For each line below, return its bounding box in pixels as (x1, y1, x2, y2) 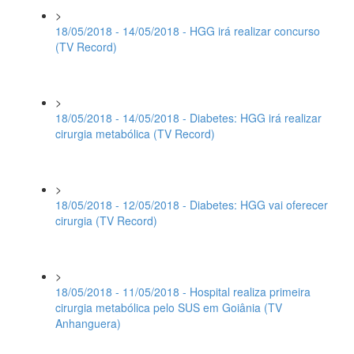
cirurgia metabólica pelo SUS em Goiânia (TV (55, 299, 282, 315)
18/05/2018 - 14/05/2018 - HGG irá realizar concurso (55, 23, 320, 39)
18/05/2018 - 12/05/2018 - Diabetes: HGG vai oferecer (55, 197, 328, 213)
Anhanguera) (55, 315, 121, 331)
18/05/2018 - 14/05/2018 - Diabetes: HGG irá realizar (55, 110, 322, 126)
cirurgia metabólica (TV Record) (55, 126, 215, 141)
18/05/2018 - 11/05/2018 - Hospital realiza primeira (55, 284, 311, 299)
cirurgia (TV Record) (55, 213, 157, 228)
